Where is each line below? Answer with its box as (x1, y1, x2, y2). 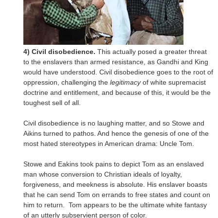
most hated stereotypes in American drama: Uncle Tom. (23, 139, 194, 147)
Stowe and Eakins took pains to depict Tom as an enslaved (23, 160, 204, 168)
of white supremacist (141, 78, 206, 86)
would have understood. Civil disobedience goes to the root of (23, 68, 213, 76)
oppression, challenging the (23, 78, 110, 86)
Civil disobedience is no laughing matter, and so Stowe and (23, 119, 204, 127)
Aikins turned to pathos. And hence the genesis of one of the (23, 129, 209, 137)
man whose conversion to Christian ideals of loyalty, (23, 170, 182, 178)
